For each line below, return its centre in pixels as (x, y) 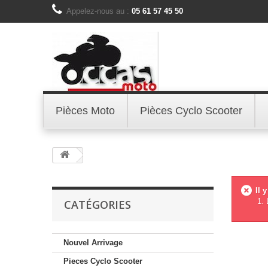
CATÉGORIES (98, 205)
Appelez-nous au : (99, 11)
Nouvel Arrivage (93, 243)
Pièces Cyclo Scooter (191, 111)
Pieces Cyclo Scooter (103, 261)
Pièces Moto (85, 111)
